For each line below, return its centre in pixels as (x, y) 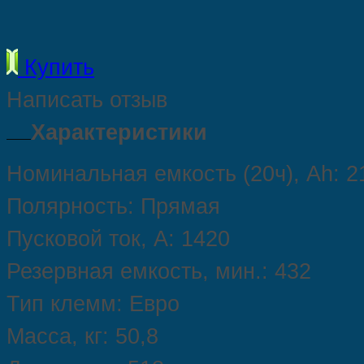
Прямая (177, 207)
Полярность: (70, 207)
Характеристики (119, 133)
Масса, (42, 337)
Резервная (60, 272)
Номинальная (77, 174)
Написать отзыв (87, 100)
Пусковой (54, 239)
